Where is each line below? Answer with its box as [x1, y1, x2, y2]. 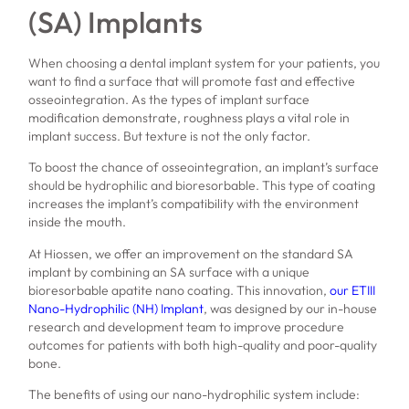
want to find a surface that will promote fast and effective [28, 73, 356, 90]
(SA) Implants [28, 4, 204, 41]
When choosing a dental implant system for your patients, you [28, 55, 381, 72]
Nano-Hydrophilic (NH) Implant [28, 299, 204, 317]
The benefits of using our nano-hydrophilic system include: [28, 386, 361, 404]
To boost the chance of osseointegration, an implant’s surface [28, 159, 380, 176]
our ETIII [330, 281, 376, 299]
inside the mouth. [28, 214, 127, 231]
